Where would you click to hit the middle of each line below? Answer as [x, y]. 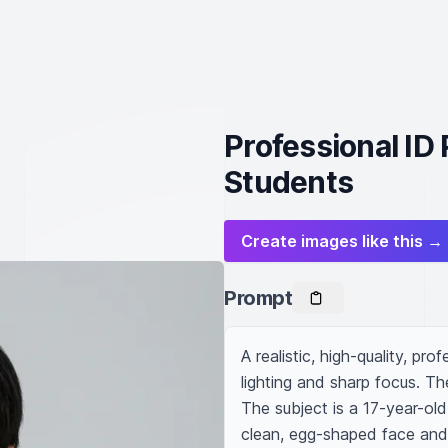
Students [288, 182]
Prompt [258, 298]
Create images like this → [342, 241]
